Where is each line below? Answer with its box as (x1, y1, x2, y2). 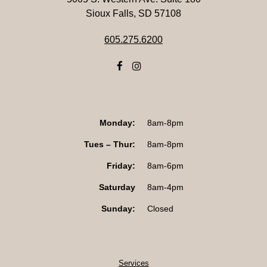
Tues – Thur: (83, 139, 135, 150)
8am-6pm (147, 161, 184, 171)
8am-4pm (147, 182, 184, 193)
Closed (147, 204, 173, 214)
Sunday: (101, 204, 135, 214)
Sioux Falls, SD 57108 (86, 8, 181, 19)
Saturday (98, 182, 135, 193)
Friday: (106, 161, 135, 171)
